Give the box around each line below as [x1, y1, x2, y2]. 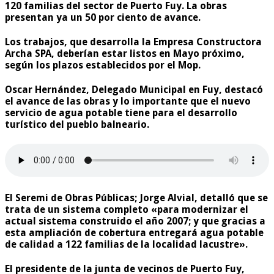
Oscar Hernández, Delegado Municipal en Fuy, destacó [5, 84, 263, 96]
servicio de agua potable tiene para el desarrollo [5, 107, 237, 119]
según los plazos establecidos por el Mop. [5, 59, 201, 72]
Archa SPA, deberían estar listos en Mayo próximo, [5, 48, 245, 60]
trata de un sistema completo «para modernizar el [5, 203, 248, 215]
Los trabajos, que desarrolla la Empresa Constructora [5, 36, 262, 48]
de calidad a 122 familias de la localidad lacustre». [5, 238, 248, 250]
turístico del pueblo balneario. [5, 119, 149, 131]
